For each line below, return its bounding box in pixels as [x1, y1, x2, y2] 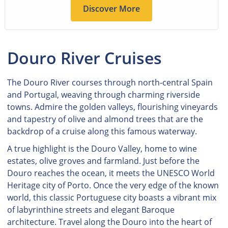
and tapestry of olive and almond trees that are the [7, 113, 203, 125]
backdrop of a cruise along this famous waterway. [7, 126, 197, 137]
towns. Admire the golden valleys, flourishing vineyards [7, 101, 218, 113]
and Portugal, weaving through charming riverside [7, 89, 200, 101]
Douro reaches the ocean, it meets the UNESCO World [7, 167, 215, 179]
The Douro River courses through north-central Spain [7, 77, 213, 89]
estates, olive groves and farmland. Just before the [7, 155, 199, 167]
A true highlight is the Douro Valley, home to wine [7, 143, 197, 155]
